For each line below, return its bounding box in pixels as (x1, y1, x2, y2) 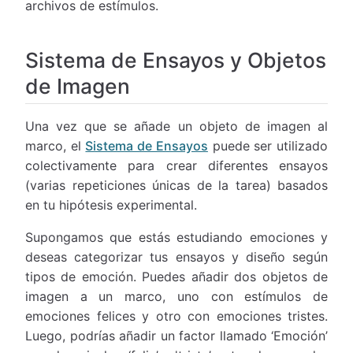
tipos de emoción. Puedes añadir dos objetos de (25, 269, 328, 285)
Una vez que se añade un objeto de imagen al (25, 118, 328, 135)
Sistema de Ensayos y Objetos (25, 47, 326, 73)
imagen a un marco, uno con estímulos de (25, 288, 328, 305)
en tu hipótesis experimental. (25, 197, 197, 214)
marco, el (25, 138, 86, 154)
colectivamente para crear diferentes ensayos (25, 158, 328, 174)
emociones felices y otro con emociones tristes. (25, 308, 328, 325)
